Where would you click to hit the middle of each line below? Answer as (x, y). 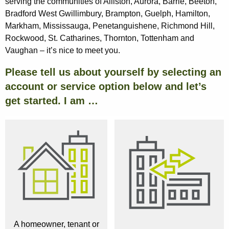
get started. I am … (52, 101)
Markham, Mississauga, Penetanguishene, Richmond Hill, (110, 26)
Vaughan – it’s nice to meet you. (63, 51)
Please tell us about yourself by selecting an (113, 72)
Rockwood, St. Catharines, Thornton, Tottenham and (100, 38)
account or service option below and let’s (106, 87)
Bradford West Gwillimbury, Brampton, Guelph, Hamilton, (108, 14)
